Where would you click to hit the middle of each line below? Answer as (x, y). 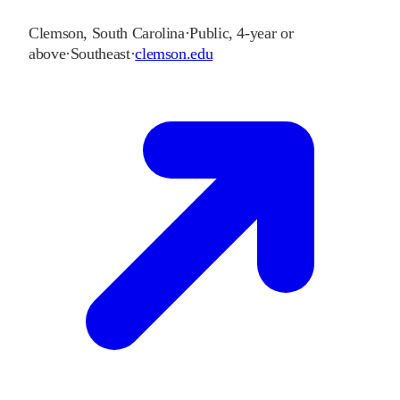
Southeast (100, 54)
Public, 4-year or (242, 33)
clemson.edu (174, 54)
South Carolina (138, 33)
